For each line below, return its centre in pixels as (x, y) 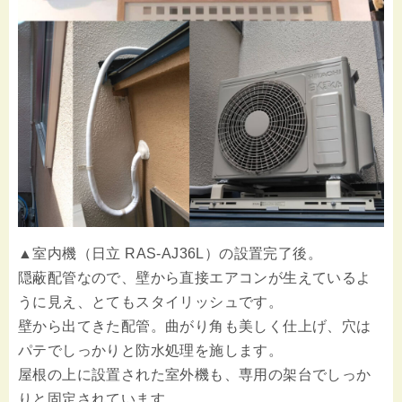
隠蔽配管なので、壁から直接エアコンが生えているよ (195, 278)
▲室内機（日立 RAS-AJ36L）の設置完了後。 (170, 254)
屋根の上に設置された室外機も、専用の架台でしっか (195, 375)
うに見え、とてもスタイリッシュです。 (151, 302)
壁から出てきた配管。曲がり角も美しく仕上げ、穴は (195, 327)
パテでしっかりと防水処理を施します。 (151, 351)
